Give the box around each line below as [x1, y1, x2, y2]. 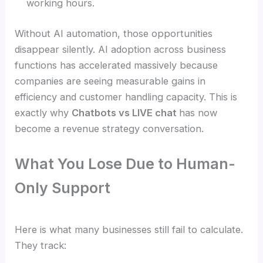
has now [179, 106, 218, 119]
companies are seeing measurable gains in [15, 75, 206, 87]
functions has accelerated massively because [15, 59, 218, 71]
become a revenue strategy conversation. [15, 122, 204, 134]
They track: [15, 240, 67, 252]
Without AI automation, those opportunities [15, 27, 213, 39]
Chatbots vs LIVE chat [72, 106, 180, 119]
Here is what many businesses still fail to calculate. [15, 224, 244, 236]
